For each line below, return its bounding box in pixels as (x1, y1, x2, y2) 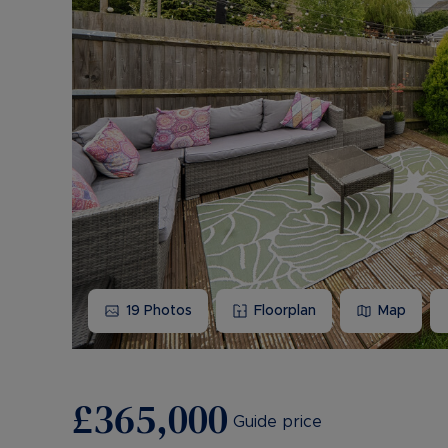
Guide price (233, 413, 322, 430)
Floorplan (254, 303, 316, 318)
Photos (140, 303, 192, 318)
